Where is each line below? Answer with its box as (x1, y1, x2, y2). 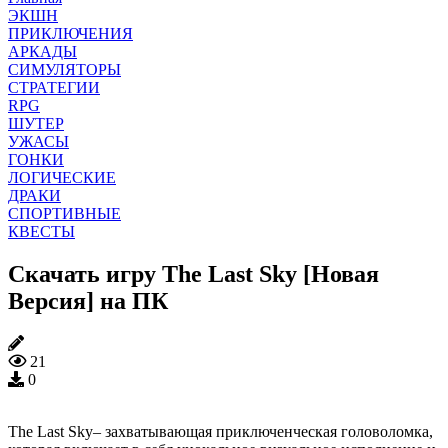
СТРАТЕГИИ (8, 78, 100, 96)
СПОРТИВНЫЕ (8, 204, 121, 222)
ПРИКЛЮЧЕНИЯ (8, 24, 133, 42)
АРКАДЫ (8, 42, 77, 60)
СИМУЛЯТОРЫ (8, 60, 121, 78)
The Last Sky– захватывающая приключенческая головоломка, (8, 422, 433, 440)
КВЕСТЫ (8, 222, 75, 240)
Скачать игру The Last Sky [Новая (8, 260, 379, 287)
